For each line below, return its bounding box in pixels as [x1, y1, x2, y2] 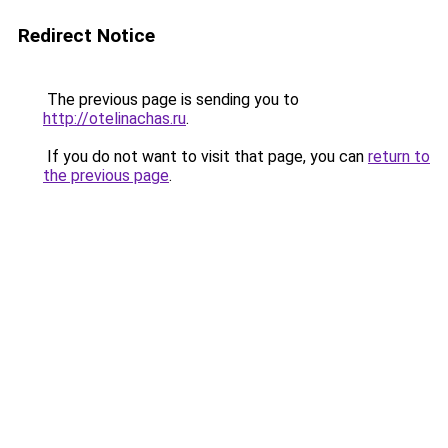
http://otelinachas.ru [43, 109, 186, 128]
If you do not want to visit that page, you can [43, 147, 368, 166]
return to [368, 147, 430, 166]
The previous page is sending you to [43, 90, 299, 109]
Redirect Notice [18, 24, 155, 47]
